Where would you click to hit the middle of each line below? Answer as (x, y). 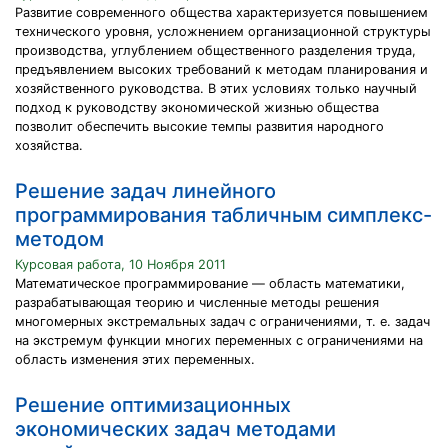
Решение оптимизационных (153, 405)
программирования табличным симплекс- (223, 215)
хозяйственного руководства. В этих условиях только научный (216, 88)
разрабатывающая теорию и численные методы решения (197, 302)
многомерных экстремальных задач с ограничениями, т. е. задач (222, 321)
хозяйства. (49, 145)
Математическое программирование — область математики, (210, 283)
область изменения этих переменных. (135, 359)
